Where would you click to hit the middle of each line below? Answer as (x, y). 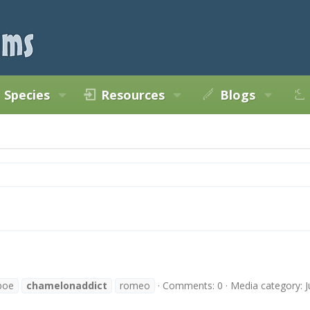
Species (27, 95)
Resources (133, 95)
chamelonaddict (67, 285)
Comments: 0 (193, 285)
